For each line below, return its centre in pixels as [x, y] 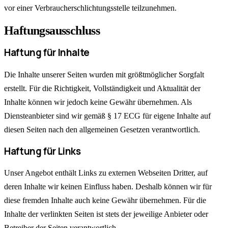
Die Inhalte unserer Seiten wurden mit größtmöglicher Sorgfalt [104, 75]
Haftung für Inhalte [47, 53]
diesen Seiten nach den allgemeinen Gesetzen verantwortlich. [102, 130]
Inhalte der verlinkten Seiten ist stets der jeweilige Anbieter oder [106, 214]
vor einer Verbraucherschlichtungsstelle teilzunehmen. [90, 8]
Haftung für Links [42, 151]
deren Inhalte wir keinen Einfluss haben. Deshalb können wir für [108, 187]
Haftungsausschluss [52, 31]
